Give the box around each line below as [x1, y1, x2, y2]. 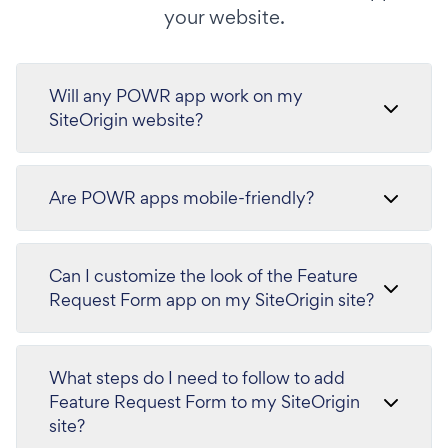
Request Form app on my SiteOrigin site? [49, 288, 374, 311]
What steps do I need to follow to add [49, 366, 345, 389]
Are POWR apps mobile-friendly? [49, 186, 314, 209]
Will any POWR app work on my [49, 84, 303, 107]
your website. [163, 4, 285, 30]
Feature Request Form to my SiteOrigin [49, 390, 360, 413]
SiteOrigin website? [49, 108, 203, 131]
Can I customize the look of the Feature [49, 264, 358, 287]
